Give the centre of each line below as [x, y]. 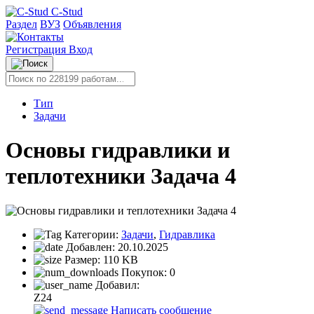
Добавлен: [90, 247]
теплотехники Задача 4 [121, 176]
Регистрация [37, 49]
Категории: [91, 234]
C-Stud [67, 12]
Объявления [92, 24]
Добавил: [116, 285]
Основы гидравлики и [118, 150]
